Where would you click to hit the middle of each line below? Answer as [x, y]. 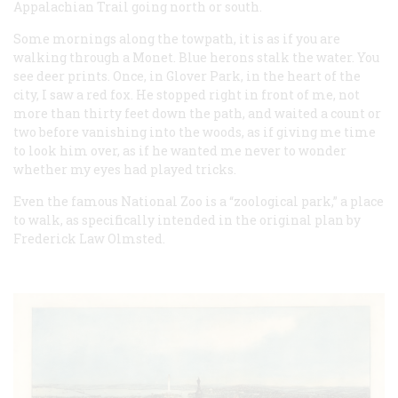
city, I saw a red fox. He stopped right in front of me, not [187, 94]
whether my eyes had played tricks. [125, 169]
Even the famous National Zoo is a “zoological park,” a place [199, 201]
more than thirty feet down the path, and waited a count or [197, 113]
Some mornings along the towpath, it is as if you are [177, 38]
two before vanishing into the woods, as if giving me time [195, 131]
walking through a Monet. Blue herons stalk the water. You [196, 57]
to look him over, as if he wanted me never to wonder [180, 150]
